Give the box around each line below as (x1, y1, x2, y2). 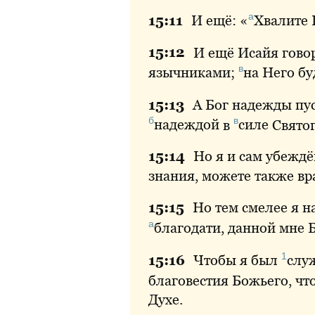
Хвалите (254, 12, 308, 28)
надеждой (154, 117, 219, 133)
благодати (154, 220, 221, 236)
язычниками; (148, 65, 238, 81)
